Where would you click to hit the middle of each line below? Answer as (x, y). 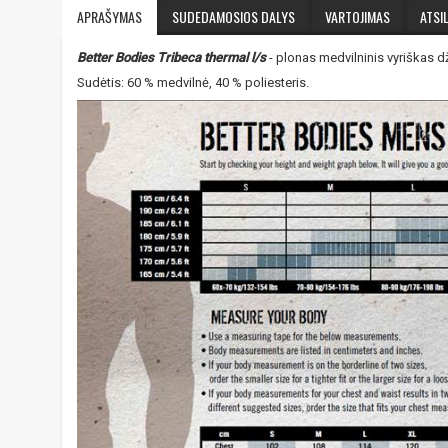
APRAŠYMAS (109, 16)
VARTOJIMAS (357, 16)
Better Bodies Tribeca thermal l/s (171, 57)
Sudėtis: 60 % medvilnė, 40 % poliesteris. (193, 82)
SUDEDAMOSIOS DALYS (233, 16)
